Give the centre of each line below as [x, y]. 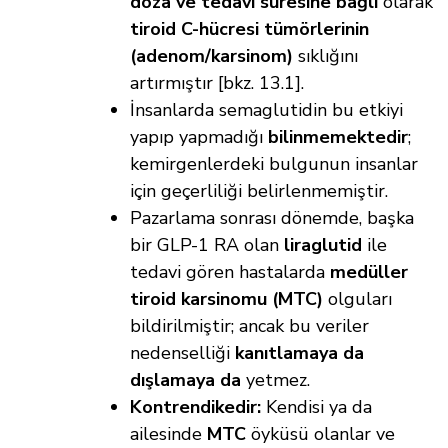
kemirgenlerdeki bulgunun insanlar [274, 164]
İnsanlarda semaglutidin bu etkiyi [266, 110]
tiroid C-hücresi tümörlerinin [249, 29]
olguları [357, 299]
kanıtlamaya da [299, 353]
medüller [369, 272]
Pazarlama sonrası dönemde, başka [272, 218]
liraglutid [323, 245]
